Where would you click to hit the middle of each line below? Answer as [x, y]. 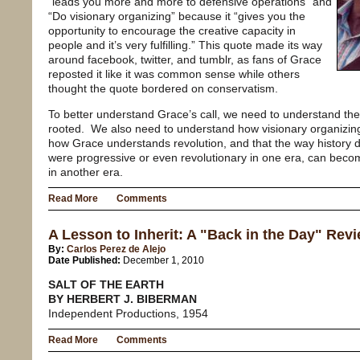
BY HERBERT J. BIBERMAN [123, 299]
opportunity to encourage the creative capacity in [172, 31]
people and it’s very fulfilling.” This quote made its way [185, 45]
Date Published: [86, 261]
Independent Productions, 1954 [128, 314]
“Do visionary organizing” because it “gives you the [177, 16]
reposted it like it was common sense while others [174, 74]
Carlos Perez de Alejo [116, 250]
